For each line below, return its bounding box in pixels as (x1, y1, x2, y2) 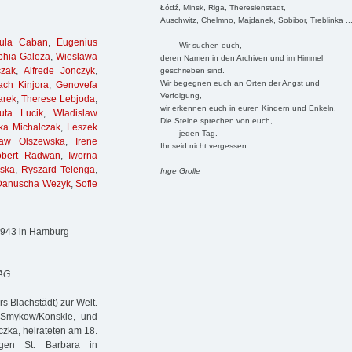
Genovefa (56, 79, 98, 91)
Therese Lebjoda (21, 93, 95, 105)
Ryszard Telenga (20, 164, 95, 176)
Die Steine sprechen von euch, (159, 115, 273, 125)
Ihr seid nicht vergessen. (159, 141, 249, 150)
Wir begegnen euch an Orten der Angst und (159, 78, 320, 87)
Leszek (67, 122, 97, 134)
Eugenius (57, 37, 98, 49)
